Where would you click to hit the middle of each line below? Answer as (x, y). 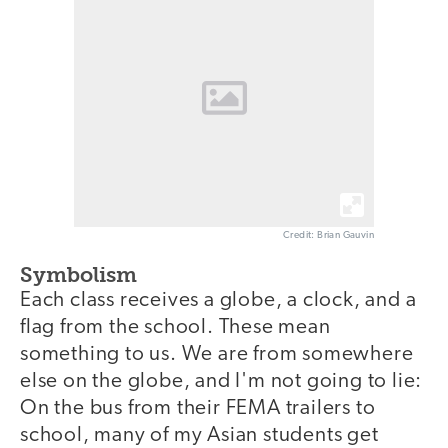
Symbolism (78, 275)
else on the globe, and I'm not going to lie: (221, 382)
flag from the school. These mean (175, 328)
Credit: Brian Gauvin (328, 236)
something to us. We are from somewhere (217, 355)
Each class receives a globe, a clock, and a (218, 301)
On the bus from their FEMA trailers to (198, 409)
